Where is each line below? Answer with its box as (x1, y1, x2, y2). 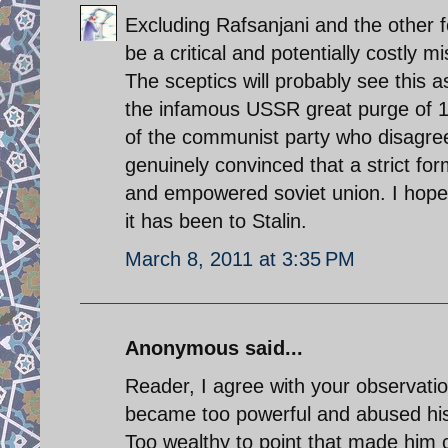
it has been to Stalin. (125, 209, 307, 232)
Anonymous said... (125, 336, 303, 359)
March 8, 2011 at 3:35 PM (125, 247, 355, 270)
